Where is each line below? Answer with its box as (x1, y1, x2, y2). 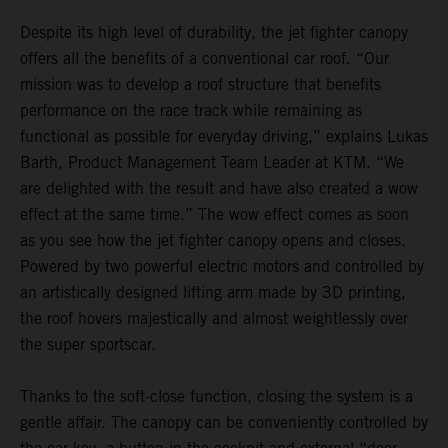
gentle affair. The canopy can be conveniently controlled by (20, 413, 428, 433)
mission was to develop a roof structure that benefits (20, 75, 381, 95)
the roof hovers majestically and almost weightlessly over (20, 309, 408, 329)
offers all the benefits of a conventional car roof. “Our (20, 49, 389, 69)
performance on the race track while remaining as (20, 101, 362, 121)
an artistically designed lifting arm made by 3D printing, (20, 283, 406, 303)
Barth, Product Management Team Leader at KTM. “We (20, 153, 404, 173)
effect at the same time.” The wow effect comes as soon (20, 205, 409, 225)
